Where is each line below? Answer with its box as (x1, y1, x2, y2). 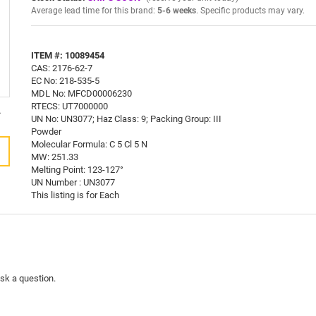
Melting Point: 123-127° (31, 164, 123, 175)
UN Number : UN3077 (31, 176, 115, 188)
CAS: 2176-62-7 (31, 62, 92, 73)
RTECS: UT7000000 (31, 100, 108, 111)
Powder (31, 126, 61, 137)
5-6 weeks (157, 5, 196, 16)
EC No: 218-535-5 (31, 75, 99, 86)
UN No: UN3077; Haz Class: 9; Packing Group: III (31, 113, 221, 124)
